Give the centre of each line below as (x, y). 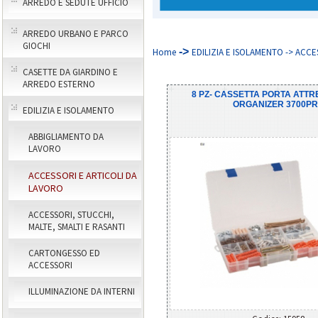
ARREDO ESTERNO (59, 84)
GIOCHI (37, 46)
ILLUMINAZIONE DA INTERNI (82, 291)
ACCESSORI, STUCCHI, (71, 215)
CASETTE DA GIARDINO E (70, 72)
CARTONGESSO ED (64, 253)
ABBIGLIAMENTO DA (66, 137)
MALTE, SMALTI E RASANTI (77, 227)
